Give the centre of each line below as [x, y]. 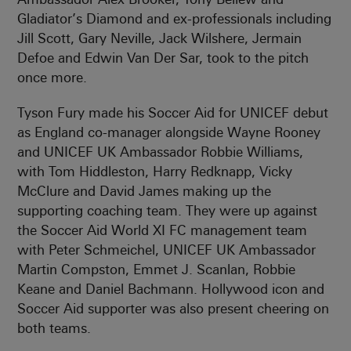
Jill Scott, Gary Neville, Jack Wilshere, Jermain [160, 38]
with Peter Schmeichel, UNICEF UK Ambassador [167, 250]
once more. [52, 77]
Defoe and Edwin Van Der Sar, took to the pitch [163, 58]
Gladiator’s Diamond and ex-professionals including [175, 18]
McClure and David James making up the [145, 191]
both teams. [54, 328]
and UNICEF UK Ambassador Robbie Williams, [161, 152]
